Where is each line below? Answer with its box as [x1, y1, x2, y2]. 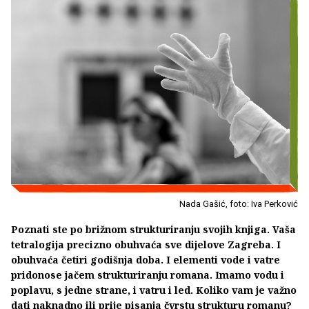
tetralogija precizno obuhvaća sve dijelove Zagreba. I [11, 237, 281, 251]
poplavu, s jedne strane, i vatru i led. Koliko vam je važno [11, 283, 297, 297]
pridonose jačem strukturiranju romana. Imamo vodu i [11, 268, 284, 281]
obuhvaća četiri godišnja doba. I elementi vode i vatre [11, 252, 280, 266]
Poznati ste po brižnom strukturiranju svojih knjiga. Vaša [11, 222, 296, 236]
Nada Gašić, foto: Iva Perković [179, 198, 298, 209]
